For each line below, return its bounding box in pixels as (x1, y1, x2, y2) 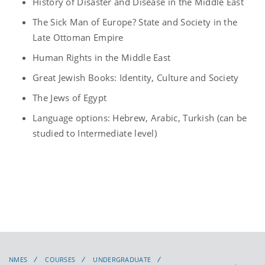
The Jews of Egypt (33, 91, 107, 104)
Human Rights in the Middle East (33, 51, 171, 63)
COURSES (45, 254, 76, 264)
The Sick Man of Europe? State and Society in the (33, 15, 238, 28)
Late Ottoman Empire (33, 31, 124, 43)
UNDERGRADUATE (93, 254, 151, 264)
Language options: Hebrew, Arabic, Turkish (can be (33, 111, 247, 124)
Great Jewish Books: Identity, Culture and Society (33, 71, 239, 83)
